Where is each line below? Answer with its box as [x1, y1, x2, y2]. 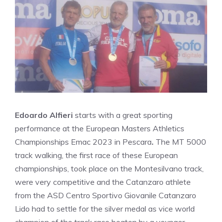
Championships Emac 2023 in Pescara [15, 137, 152, 147]
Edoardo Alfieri [15, 110, 73, 120]
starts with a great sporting [73, 110, 172, 120]
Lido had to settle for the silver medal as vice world [15, 204, 195, 214]
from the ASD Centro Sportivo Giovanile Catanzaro [15, 190, 196, 200]
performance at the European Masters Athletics [15, 123, 184, 133]
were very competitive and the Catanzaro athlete [15, 177, 191, 187]
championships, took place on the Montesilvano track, [15, 164, 204, 173]
